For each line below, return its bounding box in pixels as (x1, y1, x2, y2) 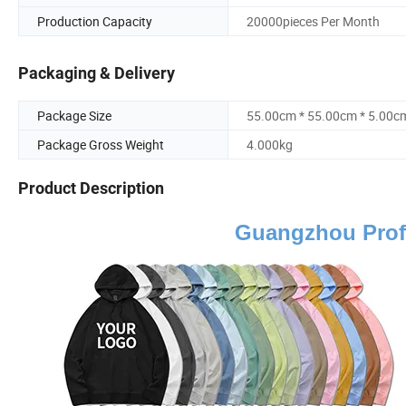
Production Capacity (37, 12, 152, 30)
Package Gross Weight (37, 136, 164, 154)
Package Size (37, 107, 111, 125)
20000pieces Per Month (246, 12, 380, 30)
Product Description (18, 179, 164, 198)
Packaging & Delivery (18, 63, 175, 83)
